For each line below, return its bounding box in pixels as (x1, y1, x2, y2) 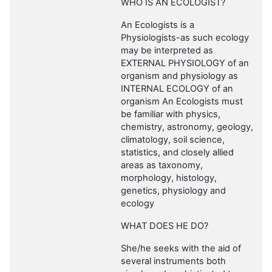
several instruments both (121, 256, 226, 267)
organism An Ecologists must (121, 96, 243, 107)
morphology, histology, (121, 172, 217, 184)
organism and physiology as (121, 70, 238, 82)
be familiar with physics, (121, 109, 220, 120)
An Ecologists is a (121, 19, 194, 31)
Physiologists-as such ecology (121, 32, 249, 44)
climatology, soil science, (121, 134, 225, 146)
